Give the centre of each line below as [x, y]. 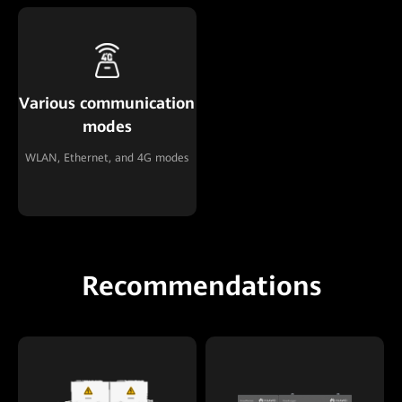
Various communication [107, 104]
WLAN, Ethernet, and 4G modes [107, 157]
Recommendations [201, 286]
